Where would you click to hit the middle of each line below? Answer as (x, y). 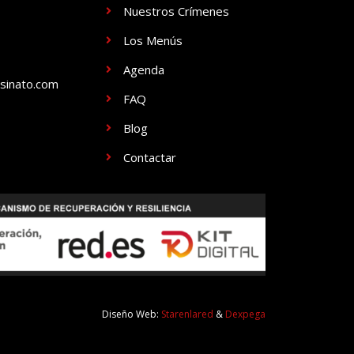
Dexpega (245, 314)
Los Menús (153, 40)
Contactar (150, 157)
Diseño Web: (132, 314)
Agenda (144, 70)
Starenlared (187, 314)
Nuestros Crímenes (177, 11)
